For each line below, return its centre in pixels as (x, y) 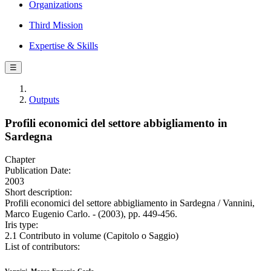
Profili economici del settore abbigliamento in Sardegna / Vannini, (130, 203)
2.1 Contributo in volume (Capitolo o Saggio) (92, 236)
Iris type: (21, 225)
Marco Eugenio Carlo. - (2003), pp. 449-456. (91, 214)
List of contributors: (42, 247)
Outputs (44, 100)
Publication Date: (38, 171)
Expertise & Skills (64, 46)
